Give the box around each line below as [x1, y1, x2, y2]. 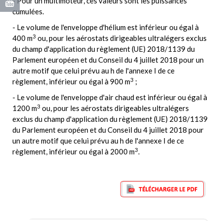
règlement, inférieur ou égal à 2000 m [12, 147, 135, 156]
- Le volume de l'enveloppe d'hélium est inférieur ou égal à [12, 23, 199, 32]
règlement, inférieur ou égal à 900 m [12, 77, 130, 86]
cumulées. [12, 7, 44, 16]
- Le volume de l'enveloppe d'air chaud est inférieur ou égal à [12, 93, 207, 102]
